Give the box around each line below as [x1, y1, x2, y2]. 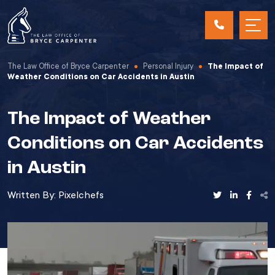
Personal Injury [143, 62, 193, 71]
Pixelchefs [58, 190, 104, 201]
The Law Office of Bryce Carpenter [7, 62, 129, 71]
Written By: [7, 190, 58, 201]
